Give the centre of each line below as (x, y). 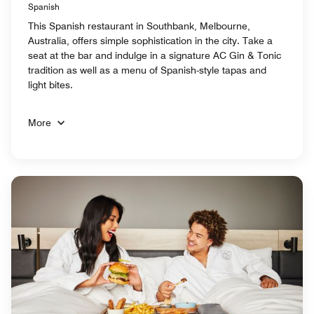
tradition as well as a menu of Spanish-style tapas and (147, 70)
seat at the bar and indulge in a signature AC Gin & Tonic (155, 55)
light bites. (50, 84)
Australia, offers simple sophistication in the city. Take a (150, 40)
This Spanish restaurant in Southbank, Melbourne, (139, 26)
